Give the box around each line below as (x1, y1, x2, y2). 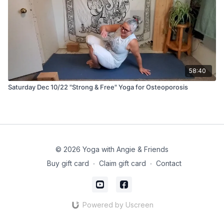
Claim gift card (98, 159, 146, 167)
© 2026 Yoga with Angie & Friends (55, 145, 168, 153)
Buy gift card (46, 159, 89, 167)
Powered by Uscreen (82, 200, 153, 209)
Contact (155, 159, 181, 167)
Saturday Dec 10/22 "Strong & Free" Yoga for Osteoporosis (8, 82, 188, 91)
